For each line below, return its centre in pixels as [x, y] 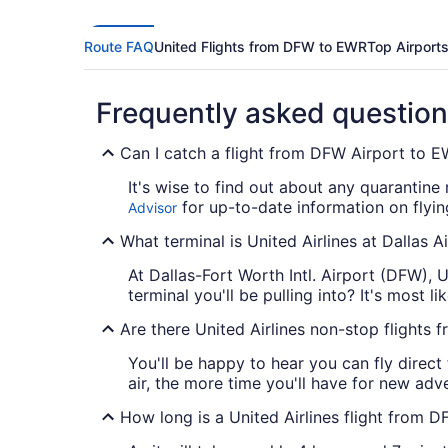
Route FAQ [119, 47]
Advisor [152, 208]
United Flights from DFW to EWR [260, 47]
